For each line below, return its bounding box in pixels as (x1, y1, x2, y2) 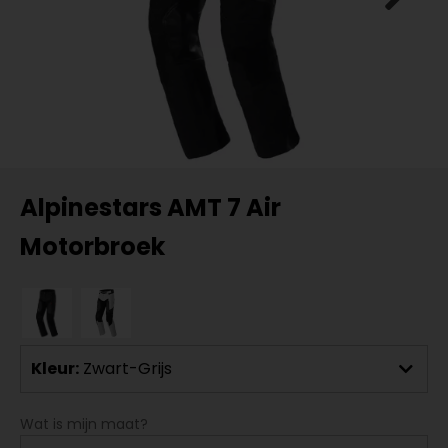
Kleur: (31, 357, 79, 380)
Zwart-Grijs (83, 357, 172, 380)
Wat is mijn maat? (20, 414, 148, 434)
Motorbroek (20, 230, 165, 263)
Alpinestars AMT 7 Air (20, 191, 281, 224)
